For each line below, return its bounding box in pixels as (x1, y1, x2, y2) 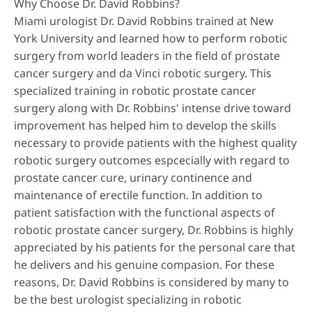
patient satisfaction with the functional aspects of (14, 205, 275, 220)
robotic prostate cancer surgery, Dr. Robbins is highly (14, 222, 293, 237)
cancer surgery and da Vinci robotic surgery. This (14, 65, 272, 81)
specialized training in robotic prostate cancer (14, 83, 256, 98)
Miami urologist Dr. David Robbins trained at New (14, 13, 274, 29)
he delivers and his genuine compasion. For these (14, 257, 274, 272)
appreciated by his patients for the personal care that (14, 240, 295, 255)
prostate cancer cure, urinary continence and (14, 170, 252, 185)
